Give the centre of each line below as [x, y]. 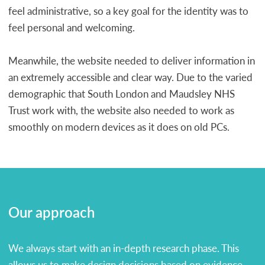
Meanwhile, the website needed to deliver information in [132, 61]
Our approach [51, 212]
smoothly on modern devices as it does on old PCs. [119, 127]
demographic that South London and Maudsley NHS [122, 94]
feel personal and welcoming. [72, 28]
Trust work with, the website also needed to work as [121, 110]
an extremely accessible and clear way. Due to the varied [130, 77]
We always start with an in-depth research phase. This [124, 248]
